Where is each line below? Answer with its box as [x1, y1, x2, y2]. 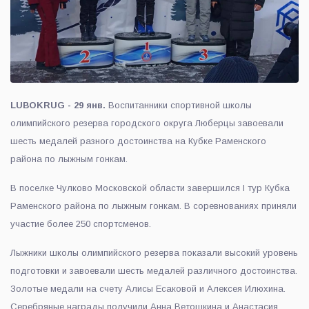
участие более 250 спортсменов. [10, 218, 151, 229]
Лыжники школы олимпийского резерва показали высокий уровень [10, 247, 298, 258]
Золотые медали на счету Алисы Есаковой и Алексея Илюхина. [10, 283, 286, 294]
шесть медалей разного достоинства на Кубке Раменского [10, 135, 266, 146]
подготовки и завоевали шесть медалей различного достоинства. [10, 265, 297, 276]
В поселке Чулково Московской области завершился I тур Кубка [10, 182, 290, 193]
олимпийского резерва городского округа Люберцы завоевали [10, 117, 283, 128]
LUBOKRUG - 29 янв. [10, 99, 108, 110]
